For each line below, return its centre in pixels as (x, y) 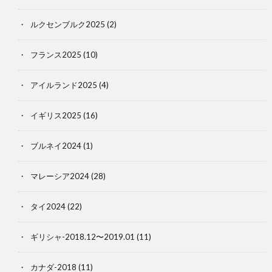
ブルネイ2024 (56, 145)
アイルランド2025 (64, 85)
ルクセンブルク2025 (68, 24)
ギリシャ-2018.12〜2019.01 (83, 236)
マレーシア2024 (60, 176)
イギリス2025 (56, 115)
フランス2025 (56, 54)
